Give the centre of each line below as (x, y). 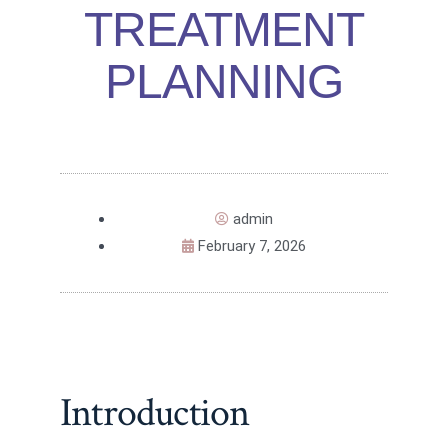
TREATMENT (224, 30)
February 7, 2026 (252, 246)
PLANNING (224, 82)
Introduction (155, 412)
